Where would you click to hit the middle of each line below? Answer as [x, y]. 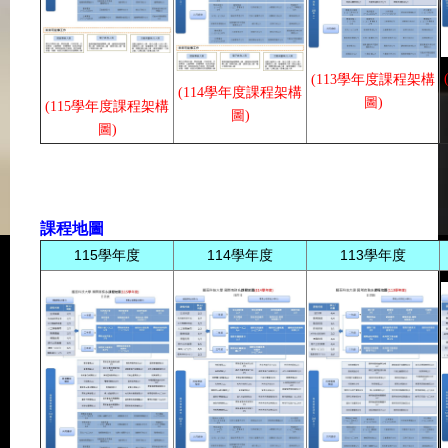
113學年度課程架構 [375, 80]
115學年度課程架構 [109, 107]
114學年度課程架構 [242, 92]
